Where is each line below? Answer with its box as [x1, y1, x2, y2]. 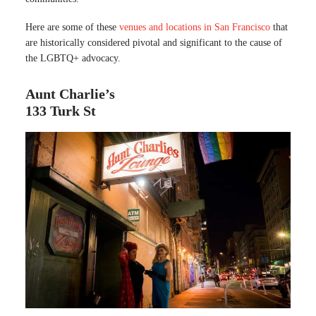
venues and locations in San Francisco [119, 21, 270, 32]
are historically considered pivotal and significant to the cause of [25, 37, 282, 48]
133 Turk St [25, 102, 96, 119]
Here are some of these [25, 21, 119, 32]
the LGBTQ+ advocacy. [25, 52, 121, 63]
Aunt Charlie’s [25, 85, 115, 102]
